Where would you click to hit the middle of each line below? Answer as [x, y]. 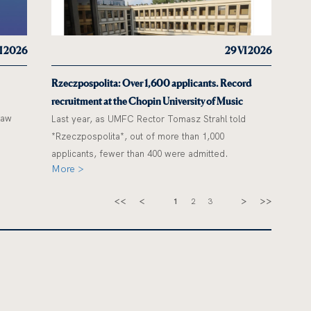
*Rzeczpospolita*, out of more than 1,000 [138, 136]
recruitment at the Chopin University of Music [148, 101]
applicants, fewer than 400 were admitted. [140, 154]
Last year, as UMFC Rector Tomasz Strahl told [149, 119]
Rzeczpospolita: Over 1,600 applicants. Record [152, 83]
